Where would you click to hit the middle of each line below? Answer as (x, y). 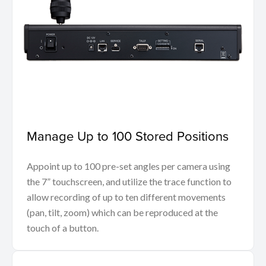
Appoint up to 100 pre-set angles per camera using (129, 166)
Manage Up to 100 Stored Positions (128, 135)
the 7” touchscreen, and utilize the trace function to (129, 181)
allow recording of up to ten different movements (126, 197)
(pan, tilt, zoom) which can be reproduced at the (122, 212)
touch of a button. (63, 227)
